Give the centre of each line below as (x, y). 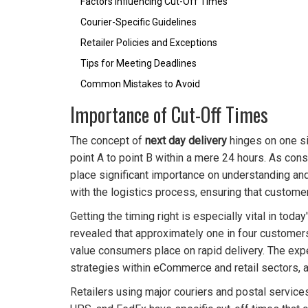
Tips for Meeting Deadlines (139, 64)
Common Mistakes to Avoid (140, 84)
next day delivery (186, 141)
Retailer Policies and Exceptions (149, 43)
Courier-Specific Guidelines (139, 22)
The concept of (108, 141)
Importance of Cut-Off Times (169, 115)
